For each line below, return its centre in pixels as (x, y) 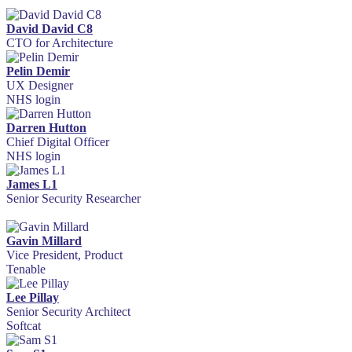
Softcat (24, 326)
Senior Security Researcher (73, 199)
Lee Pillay (33, 298)
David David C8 (49, 29)
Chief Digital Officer (58, 142)
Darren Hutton (46, 128)
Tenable (26, 269)
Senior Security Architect (68, 312)
